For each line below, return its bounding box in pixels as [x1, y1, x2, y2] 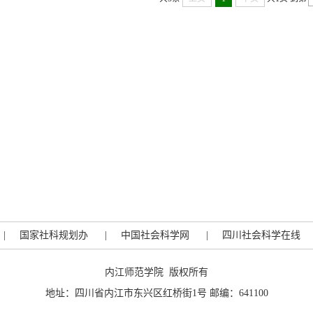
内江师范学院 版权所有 [105, 267, 208, 277]
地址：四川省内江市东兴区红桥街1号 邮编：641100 [45, 288, 268, 298]
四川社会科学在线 [222, 230, 300, 240]
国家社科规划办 [20, 230, 88, 240]
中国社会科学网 [121, 230, 189, 240]
